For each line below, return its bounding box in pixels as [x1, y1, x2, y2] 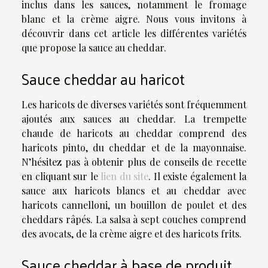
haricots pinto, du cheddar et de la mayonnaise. [22, 141, 246, 154]
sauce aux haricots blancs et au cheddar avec [22, 184, 246, 197]
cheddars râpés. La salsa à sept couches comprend [22, 212, 246, 226]
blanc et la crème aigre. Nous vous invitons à [22, 12, 246, 25]
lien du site [100, 169, 148, 182]
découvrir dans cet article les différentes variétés [22, 26, 246, 39]
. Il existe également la [148, 169, 246, 182]
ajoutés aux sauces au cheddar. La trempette [22, 112, 246, 125]
